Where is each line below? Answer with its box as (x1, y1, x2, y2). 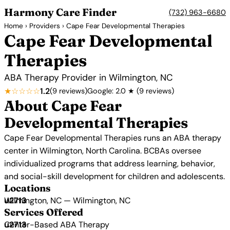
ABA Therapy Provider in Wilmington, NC (4, 72, 173, 83)
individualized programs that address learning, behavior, (4, 158, 215, 169)
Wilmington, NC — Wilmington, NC (4, 195, 130, 206)
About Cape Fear (4, 97, 122, 114)
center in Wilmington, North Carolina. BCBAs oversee (4, 145, 201, 156)
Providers (29, 22, 60, 30)
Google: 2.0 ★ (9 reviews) (87, 86, 174, 95)
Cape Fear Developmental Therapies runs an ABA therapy (4, 132, 221, 143)
